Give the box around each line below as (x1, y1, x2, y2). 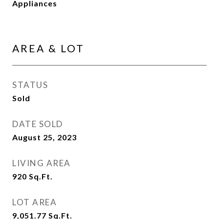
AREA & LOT (12, 42, 85, 54)
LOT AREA (12, 197, 57, 207)
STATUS (12, 80, 48, 90)
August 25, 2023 (12, 132, 77, 142)
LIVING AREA (12, 158, 71, 168)
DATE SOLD (12, 119, 63, 129)
